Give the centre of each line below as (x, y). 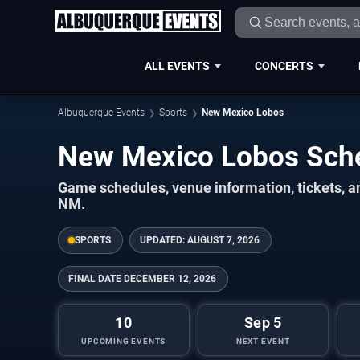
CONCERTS (284, 65)
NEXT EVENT (263, 342)
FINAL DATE (95, 279)
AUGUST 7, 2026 (223, 241)
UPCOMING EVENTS (124, 342)
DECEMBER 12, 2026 (170, 279)
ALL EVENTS (177, 65)
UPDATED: (164, 241)
